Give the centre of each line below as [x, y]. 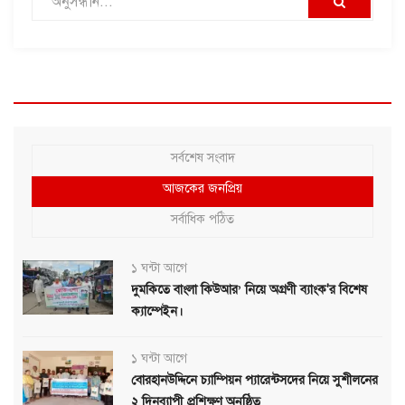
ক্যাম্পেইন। [157, 311]
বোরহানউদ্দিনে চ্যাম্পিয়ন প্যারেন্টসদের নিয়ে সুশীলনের [254, 380]
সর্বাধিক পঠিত [202, 219]
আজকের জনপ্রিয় [202, 188]
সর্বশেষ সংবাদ [202, 157]
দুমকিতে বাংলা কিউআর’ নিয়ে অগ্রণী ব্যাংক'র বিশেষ [249, 289]
